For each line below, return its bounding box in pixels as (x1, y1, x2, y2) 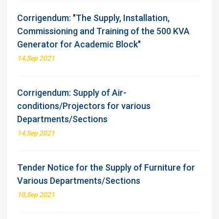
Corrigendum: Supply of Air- (17, 88, 127, 98)
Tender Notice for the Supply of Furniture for (17, 162, 195, 173)
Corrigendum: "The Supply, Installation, (17, 13, 170, 23)
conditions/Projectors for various (17, 101, 151, 111)
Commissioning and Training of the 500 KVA (17, 26, 190, 36)
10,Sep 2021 (17, 191, 55, 198)
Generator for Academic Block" (17, 39, 141, 49)
